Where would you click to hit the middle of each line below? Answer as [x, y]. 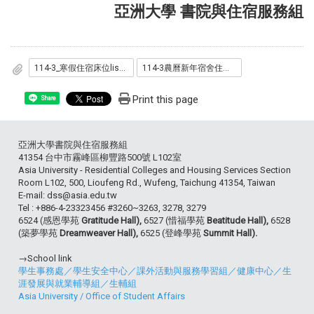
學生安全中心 [100, 271]
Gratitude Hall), [112, 221]
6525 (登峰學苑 [172, 233]
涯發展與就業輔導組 [59, 284]
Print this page [165, 100]
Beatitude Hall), [239, 221]
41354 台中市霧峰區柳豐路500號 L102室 [100, 158]
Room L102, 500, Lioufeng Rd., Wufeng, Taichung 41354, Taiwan [147, 183]
